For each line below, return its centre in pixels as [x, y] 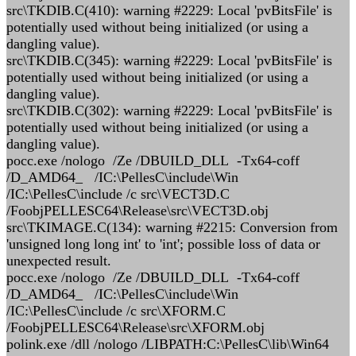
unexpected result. [59, 261]
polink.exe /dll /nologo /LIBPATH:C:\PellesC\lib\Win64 [168, 344]
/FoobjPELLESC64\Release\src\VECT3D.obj [137, 211]
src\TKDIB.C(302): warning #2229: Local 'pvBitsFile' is [169, 110]
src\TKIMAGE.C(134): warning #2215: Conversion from [172, 227]
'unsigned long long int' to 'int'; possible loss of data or [163, 244]
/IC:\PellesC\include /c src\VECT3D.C [118, 194]
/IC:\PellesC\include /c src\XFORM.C [116, 311]
